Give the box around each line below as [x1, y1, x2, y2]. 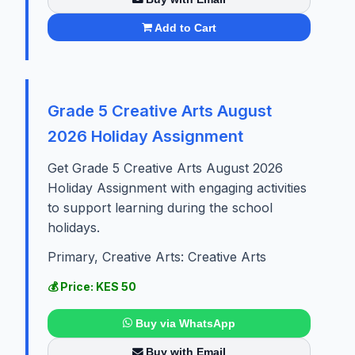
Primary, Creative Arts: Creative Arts [48, 249, 266, 265]
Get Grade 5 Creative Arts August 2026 [48, 160, 283, 177]
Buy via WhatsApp [135, 316, 235, 330]
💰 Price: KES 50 [48, 280, 136, 294]
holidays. [48, 219, 100, 236]
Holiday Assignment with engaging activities [48, 180, 307, 197]
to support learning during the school [48, 200, 273, 216]
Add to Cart [155, 21, 217, 34]
